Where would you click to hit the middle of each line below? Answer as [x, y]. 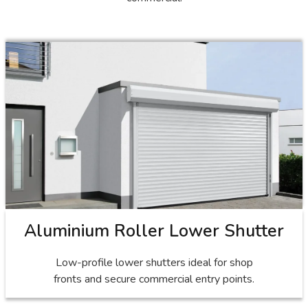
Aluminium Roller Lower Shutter [154, 231]
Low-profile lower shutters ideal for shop [154, 262]
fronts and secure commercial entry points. [154, 279]
